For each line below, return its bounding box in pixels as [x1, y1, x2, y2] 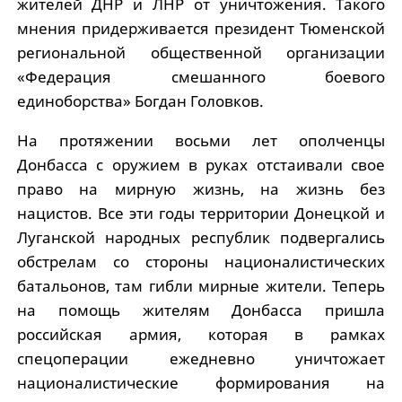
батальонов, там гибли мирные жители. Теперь [16, 275, 386, 296]
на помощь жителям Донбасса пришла [16, 300, 386, 320]
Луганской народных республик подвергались [16, 227, 386, 248]
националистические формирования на [16, 372, 386, 393]
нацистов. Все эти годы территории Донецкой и [16, 203, 386, 223]
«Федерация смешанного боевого [16, 66, 386, 87]
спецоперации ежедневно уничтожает [16, 348, 386, 369]
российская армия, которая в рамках [16, 324, 386, 345]
